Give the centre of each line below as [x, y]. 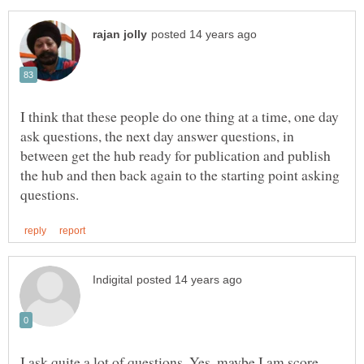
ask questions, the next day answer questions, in [157, 136]
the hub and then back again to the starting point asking [180, 175]
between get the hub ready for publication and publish [175, 156]
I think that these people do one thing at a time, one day [180, 117]
